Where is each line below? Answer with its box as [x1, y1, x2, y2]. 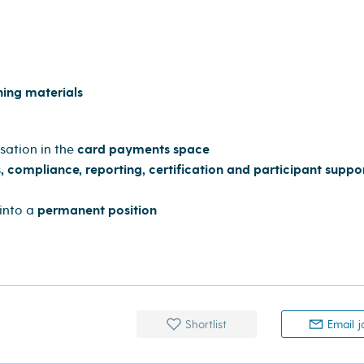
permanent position [37, 201, 157, 219]
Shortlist [182, 317, 227, 331]
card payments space [77, 141, 210, 158]
